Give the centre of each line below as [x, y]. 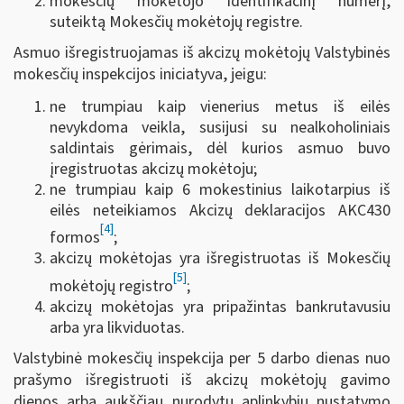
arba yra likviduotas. [117, 327]
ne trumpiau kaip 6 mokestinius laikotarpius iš [220, 189]
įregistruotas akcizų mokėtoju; [153, 169]
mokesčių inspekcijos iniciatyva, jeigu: [140, 75]
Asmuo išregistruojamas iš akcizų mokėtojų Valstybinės [202, 53]
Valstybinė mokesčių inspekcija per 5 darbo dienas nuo [202, 359]
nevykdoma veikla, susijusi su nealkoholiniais [220, 127]
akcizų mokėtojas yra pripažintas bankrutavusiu [220, 307]
